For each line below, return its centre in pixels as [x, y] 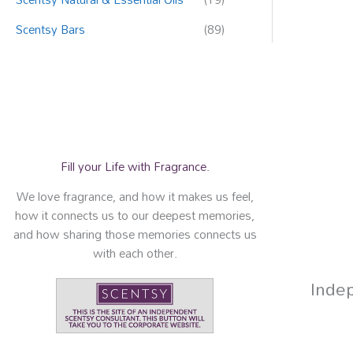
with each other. [135, 253]
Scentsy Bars [50, 29]
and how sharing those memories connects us [135, 234]
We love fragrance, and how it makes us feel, [135, 197]
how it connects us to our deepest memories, [135, 216]
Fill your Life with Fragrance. [135, 167]
